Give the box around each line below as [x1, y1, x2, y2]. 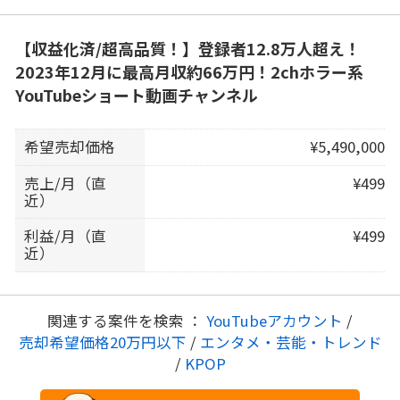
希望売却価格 [24, 136, 116, 158]
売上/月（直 [24, 171, 107, 194]
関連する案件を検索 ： [47, 310, 206, 332]
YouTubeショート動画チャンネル [14, 83, 258, 107]
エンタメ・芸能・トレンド [196, 331, 382, 354]
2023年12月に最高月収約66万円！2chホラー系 [14, 60, 363, 84]
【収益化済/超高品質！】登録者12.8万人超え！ [14, 37, 361, 61]
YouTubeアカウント [206, 310, 346, 332]
